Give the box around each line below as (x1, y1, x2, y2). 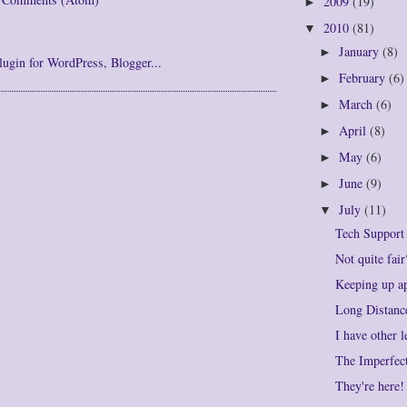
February (339, 69, 389, 87)
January (339, 43, 382, 61)
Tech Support (335, 223, 405, 242)
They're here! (335, 377, 405, 395)
